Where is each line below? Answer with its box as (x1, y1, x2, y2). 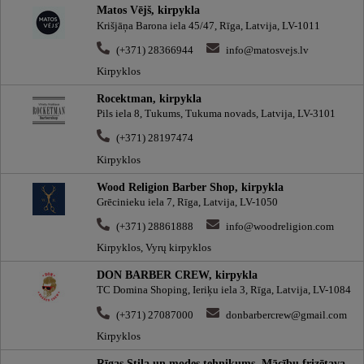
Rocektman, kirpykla (97, 92, 201, 106)
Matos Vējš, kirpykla (97, 3, 200, 17)
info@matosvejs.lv (226, 44, 309, 56)
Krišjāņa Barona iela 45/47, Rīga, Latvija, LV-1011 (97, 19, 320, 32)
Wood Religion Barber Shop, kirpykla (97, 180, 284, 193)
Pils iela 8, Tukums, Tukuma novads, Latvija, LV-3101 (97, 108, 336, 120)
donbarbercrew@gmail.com (226, 309, 347, 321)
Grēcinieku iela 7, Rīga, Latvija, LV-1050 (97, 196, 278, 208)
